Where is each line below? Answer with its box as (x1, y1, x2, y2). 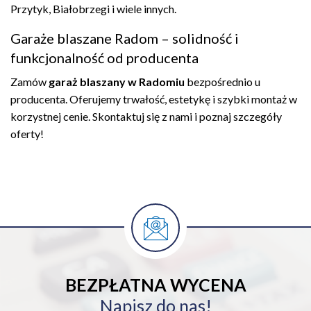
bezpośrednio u (185, 75, 260, 88)
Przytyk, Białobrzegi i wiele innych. (10, 2, 176, 15)
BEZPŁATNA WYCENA (65, 274, 246, 295)
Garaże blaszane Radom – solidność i (10, 30, 239, 47)
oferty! (10, 127, 44, 140)
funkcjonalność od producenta (10, 49, 199, 66)
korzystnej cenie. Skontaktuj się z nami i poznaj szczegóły (10, 110, 282, 123)
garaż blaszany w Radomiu (49, 75, 185, 88)
